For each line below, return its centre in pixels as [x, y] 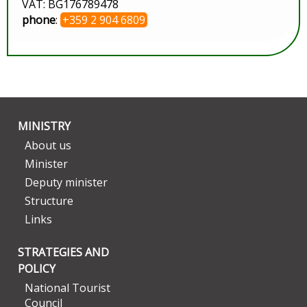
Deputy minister [66, 182]
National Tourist [67, 288]
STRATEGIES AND [63, 252]
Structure [49, 201]
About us [48, 145]
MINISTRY [44, 126]
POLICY [37, 269]
